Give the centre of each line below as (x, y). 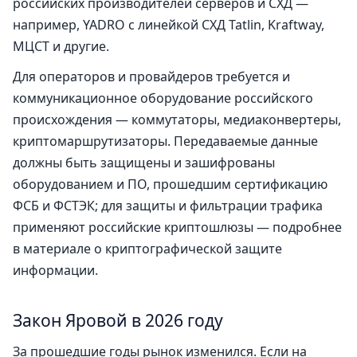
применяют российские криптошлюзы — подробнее (177, 228)
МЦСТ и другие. (61, 47)
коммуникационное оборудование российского (163, 98)
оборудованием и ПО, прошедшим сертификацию (170, 184)
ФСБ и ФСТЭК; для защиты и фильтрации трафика (168, 206)
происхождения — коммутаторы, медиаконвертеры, (177, 120)
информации (54, 271)
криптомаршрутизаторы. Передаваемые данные (165, 141)
